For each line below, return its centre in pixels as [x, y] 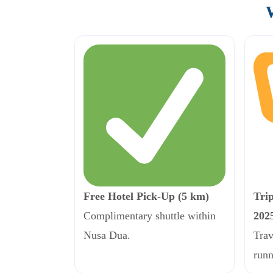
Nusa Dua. [107, 235]
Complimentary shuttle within [150, 215]
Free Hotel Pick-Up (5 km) [146, 196]
